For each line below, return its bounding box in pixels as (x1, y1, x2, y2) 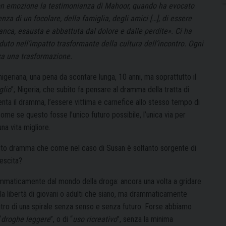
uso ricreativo (73, 214, 117, 224)
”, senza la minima (117, 214, 173, 224)
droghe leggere (1, 214, 50, 224)
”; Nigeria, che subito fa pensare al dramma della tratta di (11, 84, 189, 94)
